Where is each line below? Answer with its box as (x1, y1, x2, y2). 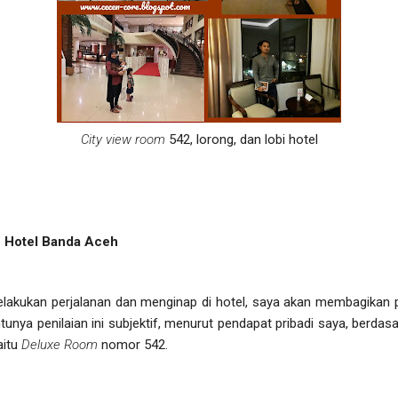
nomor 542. (98, 337, 168, 354)
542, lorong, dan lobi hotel (164, 131, 318, 147)
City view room (80, 131, 165, 147)
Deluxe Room (21, 337, 98, 354)
